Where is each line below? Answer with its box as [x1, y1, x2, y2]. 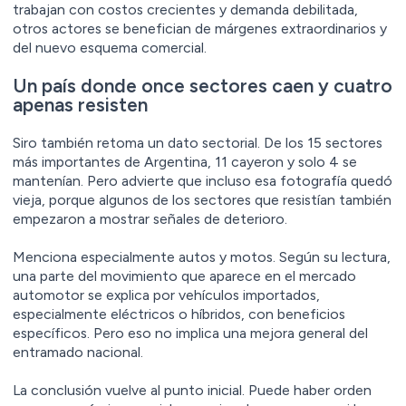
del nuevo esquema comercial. [13, 38, 207, 56]
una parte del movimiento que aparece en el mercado [13, 266, 356, 285]
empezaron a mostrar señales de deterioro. [13, 209, 287, 227]
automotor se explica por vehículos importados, [13, 285, 320, 304]
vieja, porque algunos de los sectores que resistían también [13, 190, 391, 208]
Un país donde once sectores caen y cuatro [13, 73, 392, 97]
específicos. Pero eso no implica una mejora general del [13, 324, 368, 342]
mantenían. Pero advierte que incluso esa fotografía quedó [13, 171, 392, 189]
